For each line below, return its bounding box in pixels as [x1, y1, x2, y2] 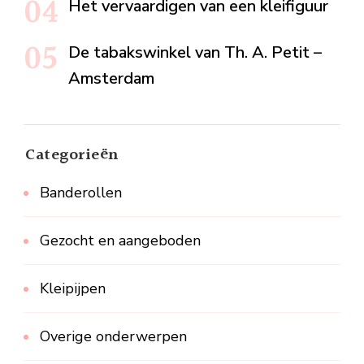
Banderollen [40, 183, 122, 202]
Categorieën [25, 142, 119, 168]
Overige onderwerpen [40, 327, 187, 346]
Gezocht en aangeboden [40, 231, 201, 250]
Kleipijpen [40, 279, 106, 298]
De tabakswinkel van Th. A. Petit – [68, 41, 322, 63]
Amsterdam [68, 67, 154, 89]
